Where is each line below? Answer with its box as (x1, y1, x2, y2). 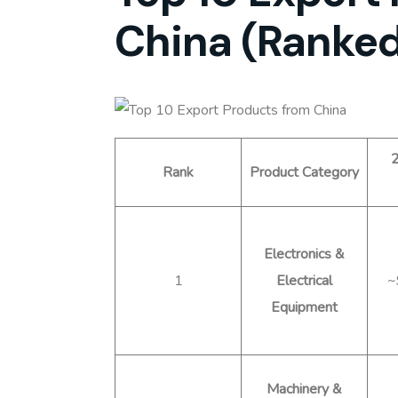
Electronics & (264, 243, 345, 264)
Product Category (250, 162, 359, 182)
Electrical (276, 270, 332, 291)
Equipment (271, 297, 338, 317)
